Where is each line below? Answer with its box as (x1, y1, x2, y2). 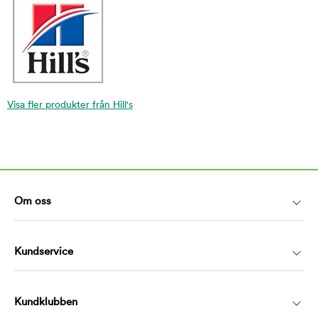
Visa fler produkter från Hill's (7, 99, 133, 111)
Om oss (14, 196, 51, 207)
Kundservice (14, 246, 73, 258)
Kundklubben (14, 297, 77, 308)
